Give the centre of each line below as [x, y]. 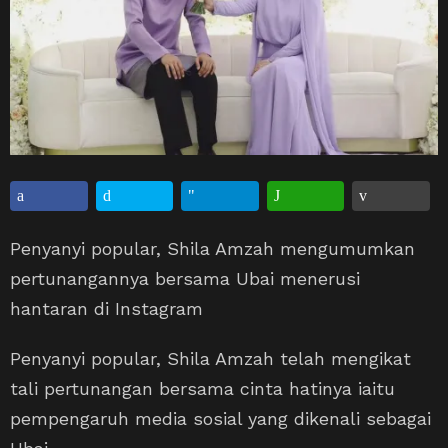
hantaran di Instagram [106, 308]
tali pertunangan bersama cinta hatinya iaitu [202, 388]
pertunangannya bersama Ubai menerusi [185, 278]
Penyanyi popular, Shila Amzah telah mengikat [210, 358]
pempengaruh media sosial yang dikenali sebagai [220, 418]
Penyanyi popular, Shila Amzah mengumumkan [212, 248]
